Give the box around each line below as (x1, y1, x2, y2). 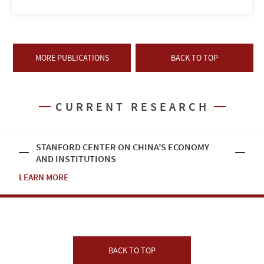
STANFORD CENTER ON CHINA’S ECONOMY (36, 140, 209, 153)
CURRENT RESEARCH (55, 98, 209, 114)
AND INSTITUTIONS (36, 152, 116, 164)
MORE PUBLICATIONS (35, 52, 109, 63)
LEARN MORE (19, 171, 68, 183)
